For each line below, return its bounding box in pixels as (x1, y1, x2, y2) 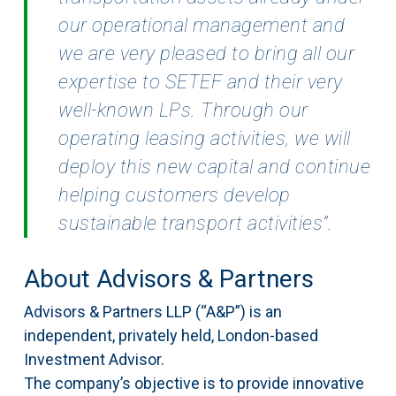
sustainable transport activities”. (58, 212, 333, 235)
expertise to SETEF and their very (58, 71, 343, 94)
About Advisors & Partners (23, 264, 314, 294)
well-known (58, 99, 159, 122)
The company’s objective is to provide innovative (23, 374, 364, 393)
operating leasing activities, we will (58, 127, 351, 150)
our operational (58, 14, 194, 37)
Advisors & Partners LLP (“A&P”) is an (23, 302, 282, 322)
